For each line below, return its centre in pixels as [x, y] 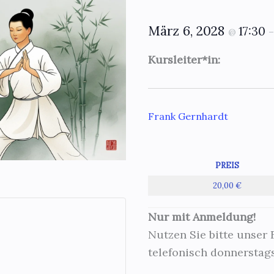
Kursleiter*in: [184, 60]
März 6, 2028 [188, 31]
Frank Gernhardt [188, 116]
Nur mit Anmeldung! [202, 217]
